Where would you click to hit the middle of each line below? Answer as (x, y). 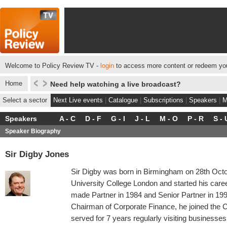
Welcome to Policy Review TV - (53, 66)
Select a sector (25, 100)
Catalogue (123, 100)
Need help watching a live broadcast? (116, 84)
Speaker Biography (33, 131)
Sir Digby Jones (37, 154)
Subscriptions (163, 100)
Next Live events (78, 100)
